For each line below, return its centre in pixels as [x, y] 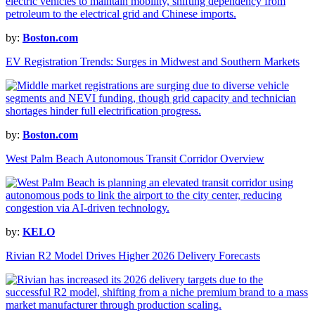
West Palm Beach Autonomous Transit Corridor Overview [135, 159]
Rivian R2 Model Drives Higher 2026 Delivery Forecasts [133, 256]
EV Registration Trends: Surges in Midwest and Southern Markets [153, 62]
